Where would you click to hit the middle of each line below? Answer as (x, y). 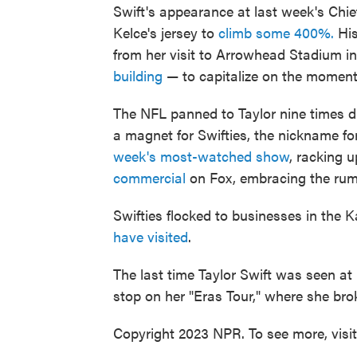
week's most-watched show (201, 156)
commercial (149, 178)
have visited (151, 237)
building (138, 76)
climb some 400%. (276, 33)
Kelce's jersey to (166, 33)
